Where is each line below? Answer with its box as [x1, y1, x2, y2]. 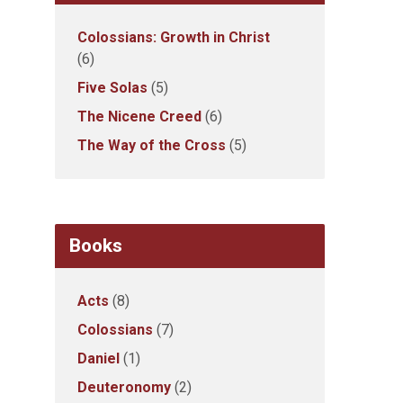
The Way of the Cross [77, 137, 226, 154]
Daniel [77, 350, 120, 367]
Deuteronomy [77, 379, 171, 396]
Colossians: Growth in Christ [77, 29, 270, 46]
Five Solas [77, 79, 148, 96]
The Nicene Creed [77, 108, 201, 125]
